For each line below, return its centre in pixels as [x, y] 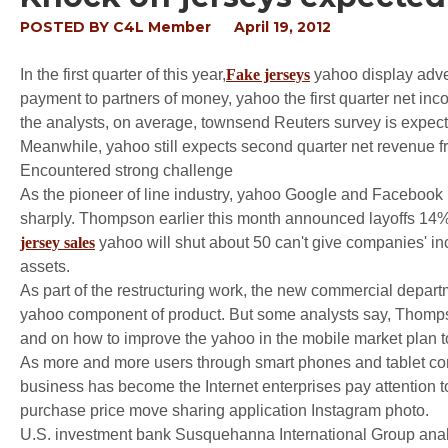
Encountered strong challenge [126, 170]
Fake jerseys [268, 74]
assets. [45, 266]
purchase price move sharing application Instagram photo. [224, 410]
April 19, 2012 [282, 27]
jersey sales [57, 242]
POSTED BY [66, 27]
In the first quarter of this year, [123, 74]
